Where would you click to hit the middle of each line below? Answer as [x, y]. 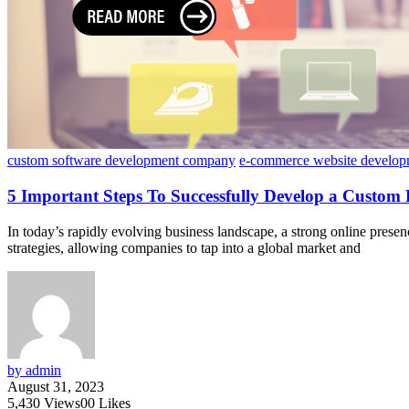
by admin [34, 370]
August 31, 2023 [56, 386]
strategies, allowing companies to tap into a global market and [184, 247]
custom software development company [121, 161]
